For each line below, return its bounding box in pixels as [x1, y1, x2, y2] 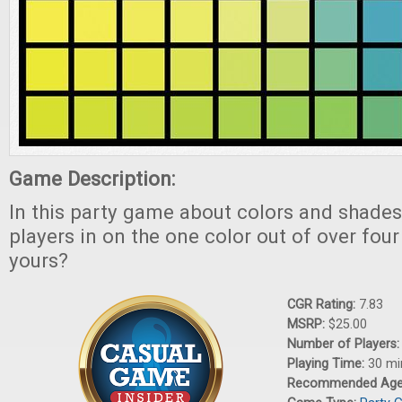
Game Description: [9, 167, 180, 190]
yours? [9, 249, 68, 272]
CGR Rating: [287, 297, 359, 312]
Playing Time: [287, 356, 368, 371]
